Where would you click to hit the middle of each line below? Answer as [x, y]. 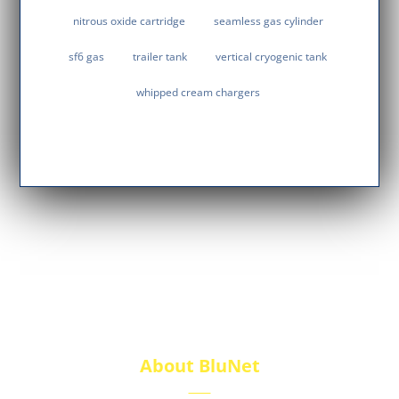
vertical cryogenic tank [271, 57]
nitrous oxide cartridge [129, 21]
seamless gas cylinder [268, 21]
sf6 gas [86, 57]
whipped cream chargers [198, 93]
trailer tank [160, 57]
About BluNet [199, 366]
